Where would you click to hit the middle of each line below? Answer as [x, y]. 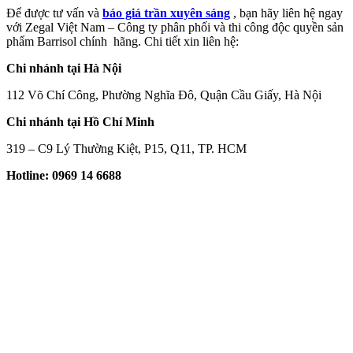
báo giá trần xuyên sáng [166, 13]
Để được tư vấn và [54, 13]
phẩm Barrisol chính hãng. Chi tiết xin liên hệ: [123, 42]
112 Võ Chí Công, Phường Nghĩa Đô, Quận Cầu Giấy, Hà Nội [164, 95]
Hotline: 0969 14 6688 [64, 176]
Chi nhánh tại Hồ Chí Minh [80, 122]
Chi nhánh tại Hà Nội [64, 69]
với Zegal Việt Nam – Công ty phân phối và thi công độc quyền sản [175, 28]
